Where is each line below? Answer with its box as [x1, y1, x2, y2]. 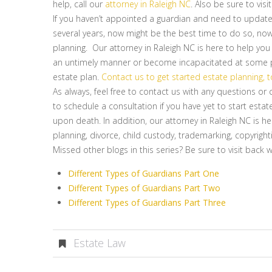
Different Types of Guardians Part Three [68, 197, 226, 208]
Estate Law [73, 236, 126, 250]
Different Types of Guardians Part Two [68, 182, 220, 194]
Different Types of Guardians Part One [68, 168, 219, 179]
